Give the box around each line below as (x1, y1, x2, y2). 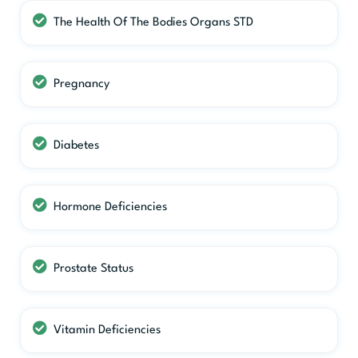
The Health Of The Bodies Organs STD (54, 16, 253, 29)
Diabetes (54, 139, 99, 152)
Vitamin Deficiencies (54, 324, 161, 336)
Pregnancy (54, 78, 109, 90)
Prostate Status (54, 262, 133, 275)
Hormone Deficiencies (54, 201, 167, 213)
